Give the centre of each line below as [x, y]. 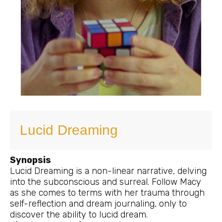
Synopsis [30, 160]
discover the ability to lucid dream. [79, 214]
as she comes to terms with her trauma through [107, 193]
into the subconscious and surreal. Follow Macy [106, 182]
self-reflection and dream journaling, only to [98, 203]
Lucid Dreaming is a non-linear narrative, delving [108, 171]
